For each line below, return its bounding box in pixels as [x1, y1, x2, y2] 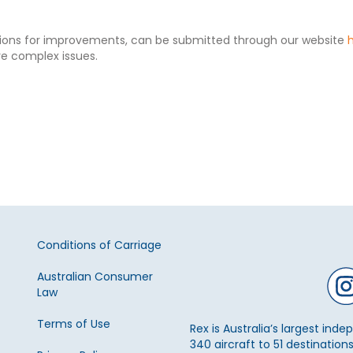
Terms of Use [37, 316, 111, 332]
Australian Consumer [37, 269, 154, 284]
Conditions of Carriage [37, 237, 162, 253]
